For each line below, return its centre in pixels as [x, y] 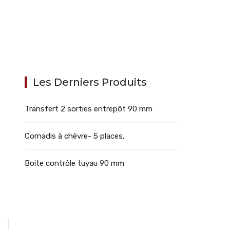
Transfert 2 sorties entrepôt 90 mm [89, 109]
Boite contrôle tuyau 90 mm [75, 163]
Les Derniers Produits [90, 82]
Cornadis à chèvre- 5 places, [75, 136]
